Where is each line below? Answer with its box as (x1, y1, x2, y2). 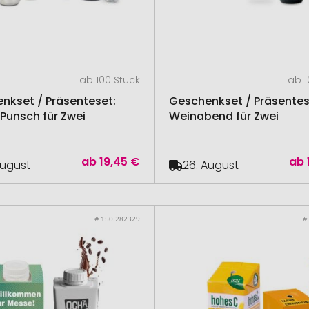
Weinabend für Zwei (169, 108, 279, 124)
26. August (183, 157, 239, 173)
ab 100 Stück (79, 73, 140, 87)
